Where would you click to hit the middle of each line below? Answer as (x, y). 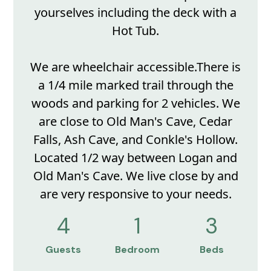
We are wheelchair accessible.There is (135, 67)
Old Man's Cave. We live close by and (135, 176)
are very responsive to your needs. (135, 194)
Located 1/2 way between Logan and (135, 158)
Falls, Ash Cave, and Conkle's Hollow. (135, 139)
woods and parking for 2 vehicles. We (135, 103)
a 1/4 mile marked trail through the (135, 85)
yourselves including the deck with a (135, 12)
